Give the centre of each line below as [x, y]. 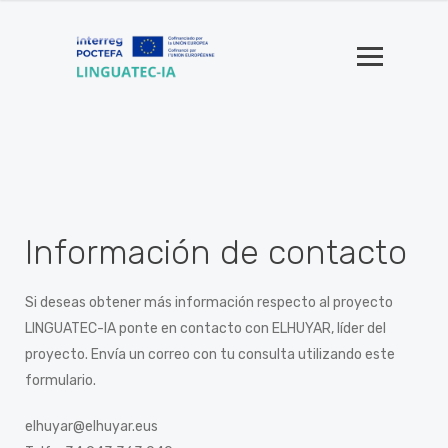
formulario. [60, 380]
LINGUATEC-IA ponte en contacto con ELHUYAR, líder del [205, 328]
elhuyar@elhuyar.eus [91, 426]
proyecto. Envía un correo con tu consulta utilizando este [210, 354]
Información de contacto [216, 252]
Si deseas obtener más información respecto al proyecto [209, 302]
